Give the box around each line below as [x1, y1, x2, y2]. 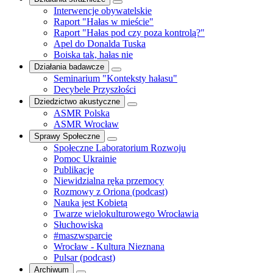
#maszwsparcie [54, 230, 112, 241]
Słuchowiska [54, 219, 103, 230]
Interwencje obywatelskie [54, 5, 152, 16]
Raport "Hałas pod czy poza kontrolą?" [54, 27, 205, 38]
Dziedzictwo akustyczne [34, 97, 120, 106]
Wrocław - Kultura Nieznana [54, 241, 165, 252]
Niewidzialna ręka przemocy [54, 175, 164, 186]
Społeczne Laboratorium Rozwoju [54, 143, 186, 153]
